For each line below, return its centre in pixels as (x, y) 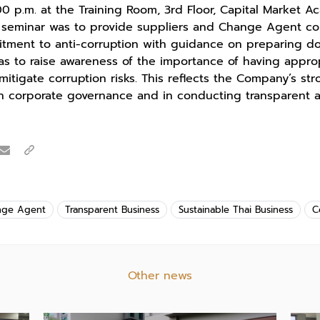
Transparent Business (112, 210)
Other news (160, 276)
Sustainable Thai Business (236, 210)
